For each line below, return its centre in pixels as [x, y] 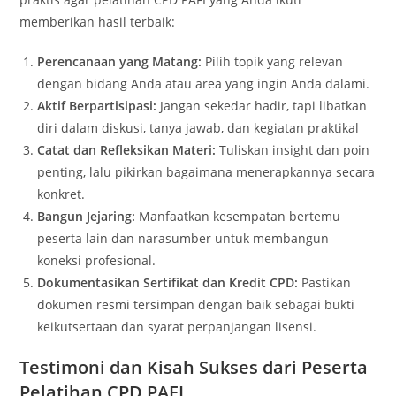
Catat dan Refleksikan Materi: [127, 150]
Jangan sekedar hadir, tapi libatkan [262, 106]
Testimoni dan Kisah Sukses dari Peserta [194, 367]
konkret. [61, 194]
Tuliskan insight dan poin [293, 150]
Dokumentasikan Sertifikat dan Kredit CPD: [168, 282]
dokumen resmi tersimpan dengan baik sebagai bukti [196, 305]
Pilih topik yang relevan [273, 61]
